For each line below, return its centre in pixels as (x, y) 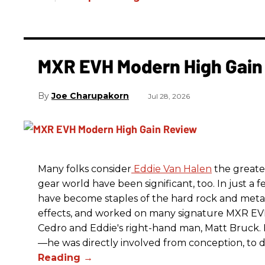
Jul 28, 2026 (169, 96)
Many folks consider (85, 169)
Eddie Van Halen (173, 169)
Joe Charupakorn (90, 96)
